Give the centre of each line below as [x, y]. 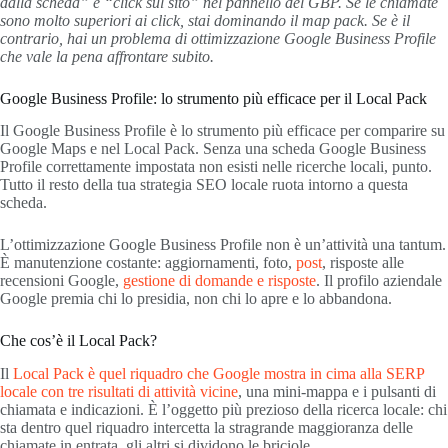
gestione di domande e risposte [219, 281]
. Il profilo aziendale [379, 281]
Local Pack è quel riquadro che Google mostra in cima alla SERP [218, 374]
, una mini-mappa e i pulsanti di [337, 392]
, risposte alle [363, 263]
